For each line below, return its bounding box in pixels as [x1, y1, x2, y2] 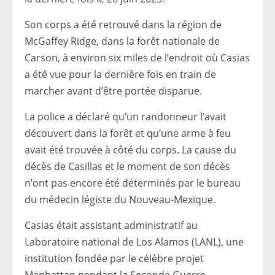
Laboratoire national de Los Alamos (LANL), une [25, 235, 244, 249]
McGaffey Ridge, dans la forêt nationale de [25, 34, 220, 48]
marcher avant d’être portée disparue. [25, 84, 202, 98]
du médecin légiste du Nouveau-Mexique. [25, 193, 215, 206]
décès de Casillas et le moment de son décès [25, 160, 230, 173]
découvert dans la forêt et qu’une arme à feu [25, 126, 231, 140]
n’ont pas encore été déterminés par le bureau [25, 176, 241, 190]
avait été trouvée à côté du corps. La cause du [25, 143, 236, 157]
